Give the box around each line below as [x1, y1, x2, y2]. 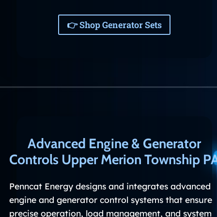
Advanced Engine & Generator [28, 135, 201, 152]
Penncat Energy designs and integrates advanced [9, 181, 211, 192]
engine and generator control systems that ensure [9, 194, 212, 205]
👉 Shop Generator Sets [67, 18, 162, 31]
